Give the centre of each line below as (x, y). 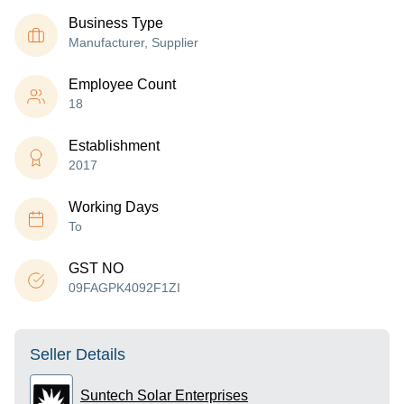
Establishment (114, 146)
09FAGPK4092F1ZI (124, 288)
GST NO (96, 268)
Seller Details (78, 354)
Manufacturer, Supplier (133, 42)
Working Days (114, 207)
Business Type (116, 23)
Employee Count (122, 84)
